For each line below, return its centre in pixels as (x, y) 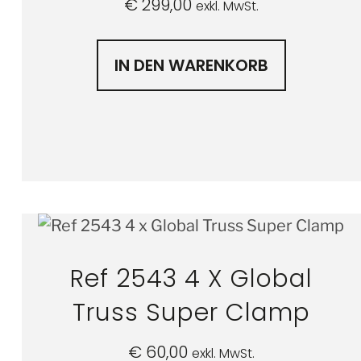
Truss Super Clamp (191, 312)
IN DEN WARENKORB (191, 65)
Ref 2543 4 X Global (191, 278)
